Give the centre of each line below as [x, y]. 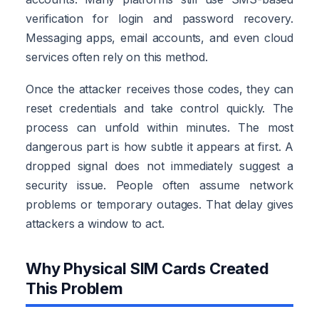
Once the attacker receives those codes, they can [159, 89]
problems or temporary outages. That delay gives [159, 204]
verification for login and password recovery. [159, 18]
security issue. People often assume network [159, 185]
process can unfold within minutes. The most [159, 127]
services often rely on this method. [117, 57]
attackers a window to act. [95, 223]
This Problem [74, 288]
